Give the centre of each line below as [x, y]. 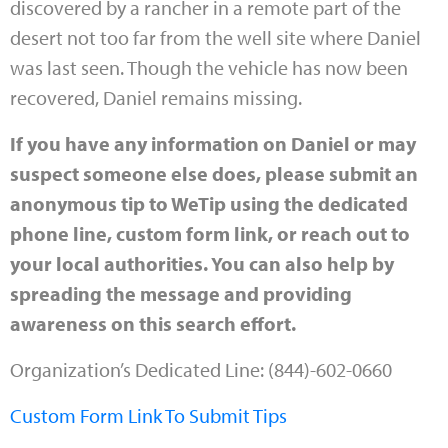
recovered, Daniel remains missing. [156, 97]
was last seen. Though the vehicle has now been [209, 67]
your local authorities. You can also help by [202, 263]
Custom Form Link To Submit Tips [148, 415]
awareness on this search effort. [153, 323]
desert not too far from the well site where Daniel [215, 37]
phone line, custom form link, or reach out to [210, 233]
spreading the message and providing [181, 293]
